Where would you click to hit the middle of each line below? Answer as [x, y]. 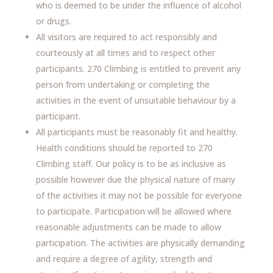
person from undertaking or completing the [122, 84]
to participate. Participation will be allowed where [133, 211]
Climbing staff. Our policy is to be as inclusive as [131, 164]
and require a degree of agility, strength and [124, 259]
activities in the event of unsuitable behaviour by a [136, 100]
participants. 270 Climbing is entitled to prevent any [138, 69]
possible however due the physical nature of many [135, 179]
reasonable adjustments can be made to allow [128, 227]
